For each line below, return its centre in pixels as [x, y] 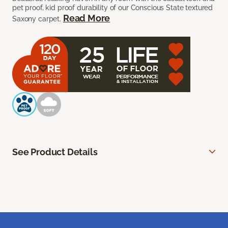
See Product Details [55, 152]
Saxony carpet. [38, 19]
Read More [87, 18]
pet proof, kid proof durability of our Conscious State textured [113, 8]
